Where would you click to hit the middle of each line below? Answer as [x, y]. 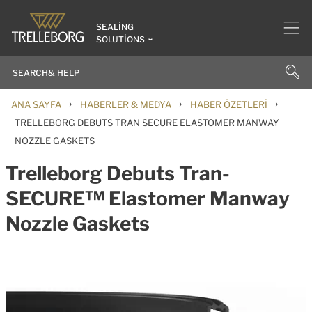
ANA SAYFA [36, 104]
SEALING [115, 27]
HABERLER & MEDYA [126, 104]
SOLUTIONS [120, 39]
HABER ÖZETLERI [229, 104]
